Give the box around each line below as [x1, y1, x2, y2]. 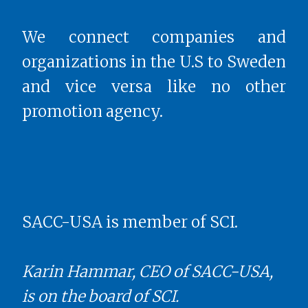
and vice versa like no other [22, 76, 286, 96]
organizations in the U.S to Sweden [22, 52, 286, 71]
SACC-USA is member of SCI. [22, 212, 238, 232]
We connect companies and [22, 27, 286, 47]
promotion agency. [22, 101, 163, 121]
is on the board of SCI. [22, 286, 179, 306]
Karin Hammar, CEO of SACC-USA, [22, 261, 273, 281]
